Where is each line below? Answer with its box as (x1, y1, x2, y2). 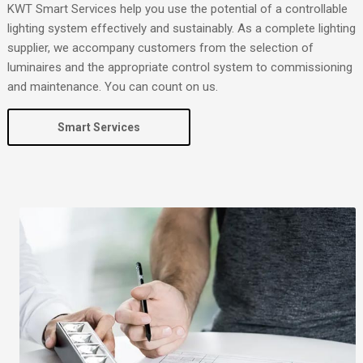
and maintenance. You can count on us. (6, 79, 218, 94)
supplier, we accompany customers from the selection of (6, 40, 314, 55)
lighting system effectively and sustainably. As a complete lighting (6, 20, 356, 36)
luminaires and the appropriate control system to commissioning (6, 59, 352, 75)
